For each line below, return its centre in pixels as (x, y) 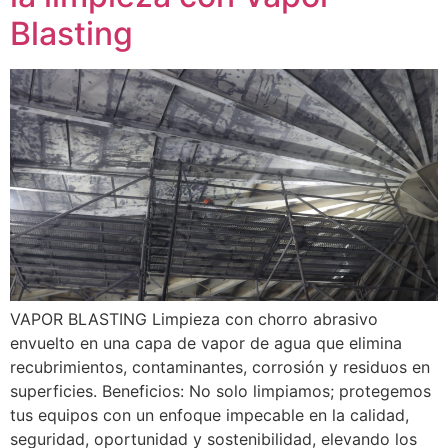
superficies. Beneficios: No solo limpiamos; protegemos (220, 391)
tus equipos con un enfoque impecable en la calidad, (209, 415)
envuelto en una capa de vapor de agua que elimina (206, 343)
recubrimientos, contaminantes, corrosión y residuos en (220, 367)
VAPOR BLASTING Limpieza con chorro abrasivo (194, 319)
